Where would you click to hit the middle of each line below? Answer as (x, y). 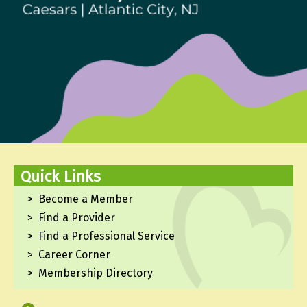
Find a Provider (77, 217)
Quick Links (61, 177)
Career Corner (74, 254)
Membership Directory (96, 273)
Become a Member (86, 199)
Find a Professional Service (107, 236)
